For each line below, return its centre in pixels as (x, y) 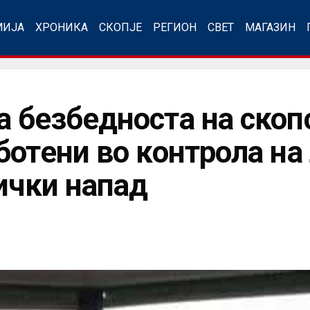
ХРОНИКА (62, 27)
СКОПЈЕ (120, 27)
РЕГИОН (175, 27)
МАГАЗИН (270, 27)
